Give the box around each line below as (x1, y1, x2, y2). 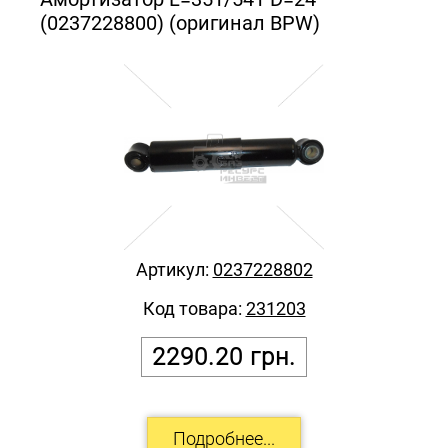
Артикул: (135, 258, 213, 280)
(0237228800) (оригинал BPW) (40, 10, 320, 35)
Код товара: (142, 297, 246, 319)
